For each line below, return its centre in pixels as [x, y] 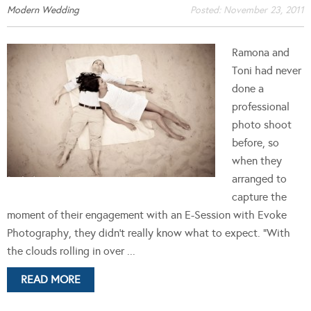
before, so [255, 142]
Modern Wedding [43, 10]
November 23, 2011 [264, 10]
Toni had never [267, 70]
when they [257, 160]
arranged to [259, 178]
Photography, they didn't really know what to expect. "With [149, 233]
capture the [259, 196]
